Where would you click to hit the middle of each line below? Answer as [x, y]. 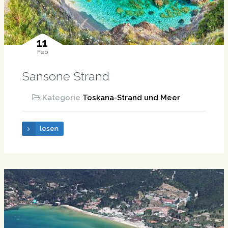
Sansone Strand [65, 76]
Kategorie [62, 98]
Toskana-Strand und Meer [131, 98]
